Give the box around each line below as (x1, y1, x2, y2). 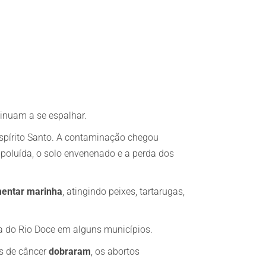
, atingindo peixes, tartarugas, (62, 186, 185, 197)
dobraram (49, 246, 91, 257)
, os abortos (91, 246, 140, 257)
